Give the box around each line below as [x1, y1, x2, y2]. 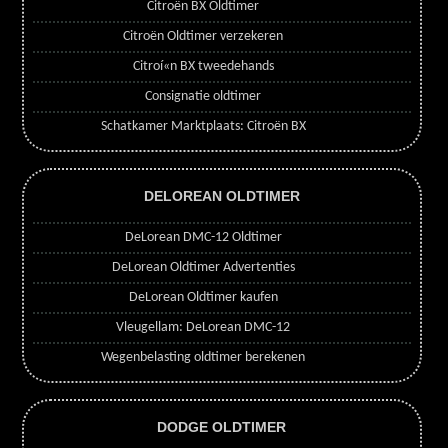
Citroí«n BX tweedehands [132, 59, 274, 75]
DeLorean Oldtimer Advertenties [111, 260, 295, 276]
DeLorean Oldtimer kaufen [128, 290, 278, 306]
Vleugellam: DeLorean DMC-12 [116, 320, 291, 336]
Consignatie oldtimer [145, 89, 262, 105]
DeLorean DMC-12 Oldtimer [124, 230, 282, 246]
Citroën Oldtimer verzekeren [123, 29, 284, 45]
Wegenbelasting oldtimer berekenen [101, 350, 306, 366]
